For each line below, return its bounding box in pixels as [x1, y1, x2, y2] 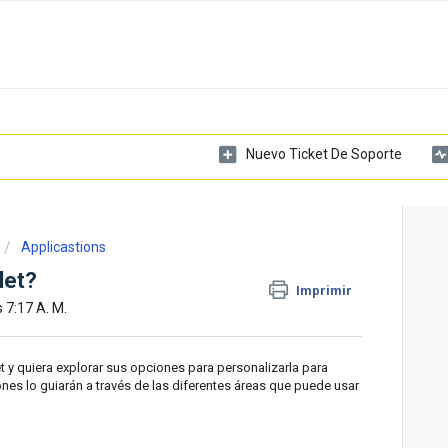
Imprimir [296, 283, 353, 298]
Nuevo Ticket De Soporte [246, 145, 402, 162]
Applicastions [21, 239, 106, 255]
